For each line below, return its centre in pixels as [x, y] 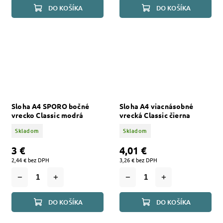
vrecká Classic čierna [155, 115]
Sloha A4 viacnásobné [156, 106]
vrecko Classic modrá [47, 115]
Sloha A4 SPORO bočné [50, 106]
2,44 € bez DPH [30, 160]
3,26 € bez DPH [138, 160]
